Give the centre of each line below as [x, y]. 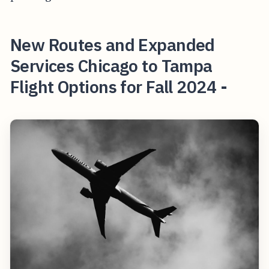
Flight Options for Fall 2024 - [118, 87]
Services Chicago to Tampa [111, 66]
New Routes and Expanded [112, 45]
